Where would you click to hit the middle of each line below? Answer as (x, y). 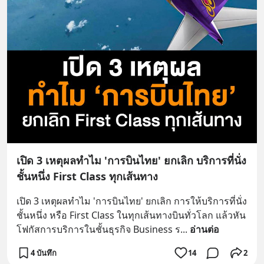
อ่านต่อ (204, 230)
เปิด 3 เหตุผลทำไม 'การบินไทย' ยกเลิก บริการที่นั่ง (131, 161)
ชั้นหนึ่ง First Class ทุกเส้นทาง (87, 176)
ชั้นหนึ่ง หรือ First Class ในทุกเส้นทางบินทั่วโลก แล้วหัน (131, 215)
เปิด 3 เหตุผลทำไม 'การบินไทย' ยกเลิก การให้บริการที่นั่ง (132, 201)
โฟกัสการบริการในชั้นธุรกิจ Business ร (98, 230)
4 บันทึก (44, 253)
